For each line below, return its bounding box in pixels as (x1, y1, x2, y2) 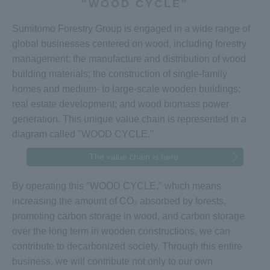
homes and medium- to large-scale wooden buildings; (12, 84, 240, 95)
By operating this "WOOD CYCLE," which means (12, 181, 221, 192)
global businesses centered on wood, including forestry (12, 39, 246, 49)
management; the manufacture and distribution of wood (12, 54, 246, 64)
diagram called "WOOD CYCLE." (12, 129, 154, 140)
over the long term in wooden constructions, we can (12, 226, 230, 237)
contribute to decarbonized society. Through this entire (12, 241, 242, 252)
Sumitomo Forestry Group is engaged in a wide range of (12, 24, 250, 34)
